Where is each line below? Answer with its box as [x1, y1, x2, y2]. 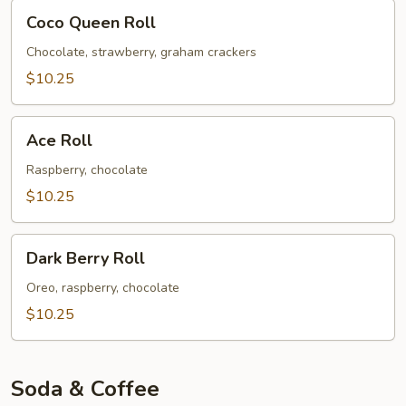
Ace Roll [26, 130, 92, 151]
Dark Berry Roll [26, 247, 145, 269]
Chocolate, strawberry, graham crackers [26, 43, 256, 61]
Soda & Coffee [11, 374, 159, 403]
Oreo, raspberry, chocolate [26, 279, 179, 296]
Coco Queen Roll [26, 12, 156, 34]
